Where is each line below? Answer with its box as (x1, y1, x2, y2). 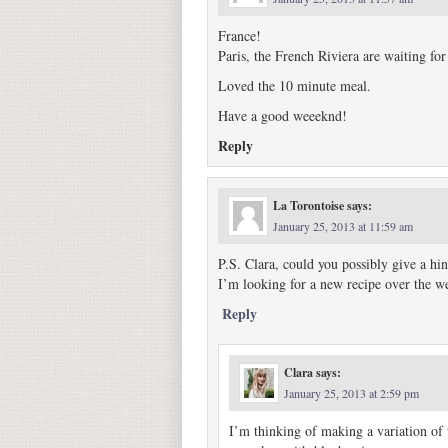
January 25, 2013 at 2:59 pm (284, 385, 419, 401)
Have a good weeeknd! (218, 106, 347, 125)
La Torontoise (273, 197, 344, 214)
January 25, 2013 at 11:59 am (273, 218, 413, 234)
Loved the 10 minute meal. (218, 76, 371, 95)
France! (218, 26, 261, 45)
